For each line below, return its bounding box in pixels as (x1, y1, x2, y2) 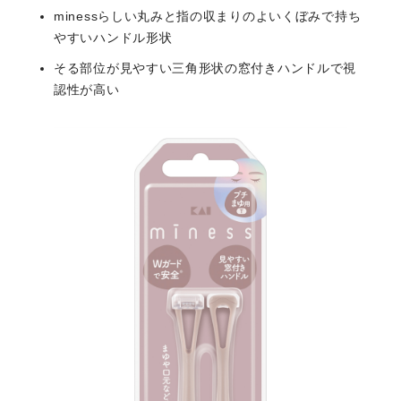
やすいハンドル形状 (54, 30, 173, 46)
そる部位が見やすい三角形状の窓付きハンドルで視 (54, 61, 357, 76)
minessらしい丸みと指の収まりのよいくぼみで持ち (54, 9, 362, 24)
